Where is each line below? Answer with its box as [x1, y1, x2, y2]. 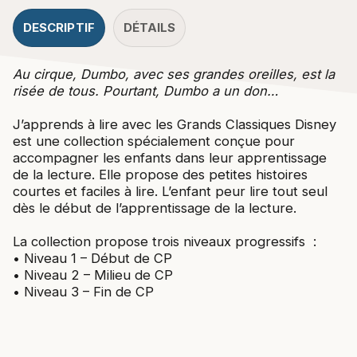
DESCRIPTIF [23, 20, 95, 36]
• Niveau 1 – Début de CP [13, 250, 172, 267]
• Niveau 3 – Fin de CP [13, 284, 154, 300]
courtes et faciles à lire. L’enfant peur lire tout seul [13, 183, 328, 200]
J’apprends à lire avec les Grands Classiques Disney [13, 116, 336, 133]
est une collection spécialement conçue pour [13, 133, 295, 150]
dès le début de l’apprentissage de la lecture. [13, 200, 296, 217]
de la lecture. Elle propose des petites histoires [13, 167, 308, 183]
